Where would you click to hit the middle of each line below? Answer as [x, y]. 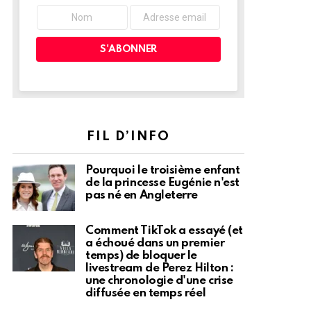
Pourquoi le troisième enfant [163, 170]
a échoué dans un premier [155, 243]
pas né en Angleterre [142, 195]
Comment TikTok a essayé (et [164, 230]
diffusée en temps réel [146, 293]
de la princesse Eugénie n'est [162, 183]
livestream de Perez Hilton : [160, 268]
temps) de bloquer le [142, 255]
